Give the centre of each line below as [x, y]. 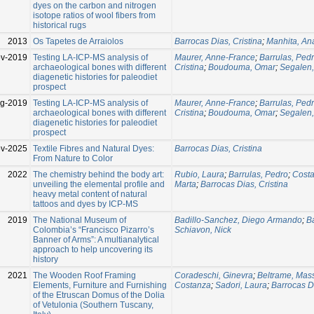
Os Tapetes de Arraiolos [78, 41]
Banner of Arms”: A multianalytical [96, 239]
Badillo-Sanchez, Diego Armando [238, 220]
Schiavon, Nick [203, 230]
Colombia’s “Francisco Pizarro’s [94, 230]
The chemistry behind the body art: [98, 174]
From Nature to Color [73, 158]
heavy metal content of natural [90, 194]
